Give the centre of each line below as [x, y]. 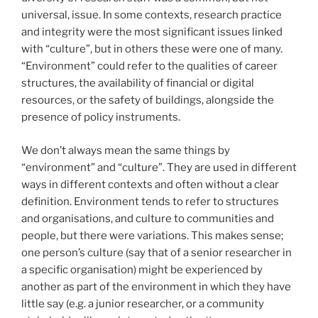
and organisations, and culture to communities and [148, 218]
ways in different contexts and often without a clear [150, 184]
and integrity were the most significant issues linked [152, 32]
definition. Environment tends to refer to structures [150, 201]
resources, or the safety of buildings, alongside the [148, 100]
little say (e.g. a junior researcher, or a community [143, 303]
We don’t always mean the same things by [126, 150]
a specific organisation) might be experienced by [142, 269]
